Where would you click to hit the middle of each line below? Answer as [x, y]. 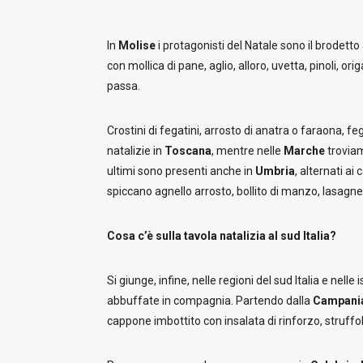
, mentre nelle [248, 151]
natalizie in [136, 151]
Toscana [188, 151]
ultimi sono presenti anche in [181, 171]
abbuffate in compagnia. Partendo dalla [210, 301]
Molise [137, 46]
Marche [304, 151]
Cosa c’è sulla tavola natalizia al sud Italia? [222, 236]
